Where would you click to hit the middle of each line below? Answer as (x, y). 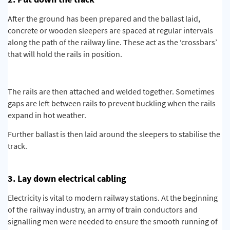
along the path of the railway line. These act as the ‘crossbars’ (112, 42)
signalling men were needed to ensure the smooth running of (113, 222)
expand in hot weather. (47, 115)
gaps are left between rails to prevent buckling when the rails (112, 103)
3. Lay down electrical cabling (67, 179)
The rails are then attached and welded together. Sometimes (111, 92)
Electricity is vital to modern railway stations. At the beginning (113, 198)
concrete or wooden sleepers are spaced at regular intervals (110, 31)
